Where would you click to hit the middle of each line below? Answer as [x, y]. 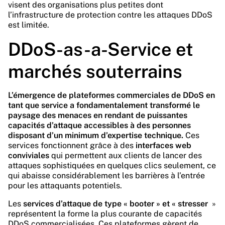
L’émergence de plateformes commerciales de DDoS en [111, 95]
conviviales [29, 155]
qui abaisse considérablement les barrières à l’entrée [106, 176]
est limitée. [29, 25]
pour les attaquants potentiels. [65, 186]
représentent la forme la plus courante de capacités [105, 214]
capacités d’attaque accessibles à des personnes [99, 125]
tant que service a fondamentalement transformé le [104, 105]
